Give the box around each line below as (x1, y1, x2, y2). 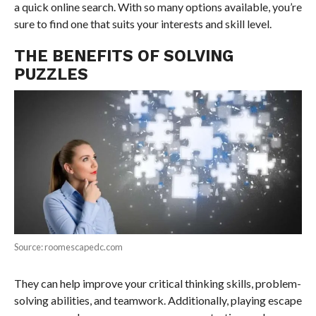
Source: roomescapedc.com (13, 241, 123, 253)
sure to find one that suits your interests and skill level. (13, 16, 272, 30)
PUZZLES (13, 64, 88, 83)
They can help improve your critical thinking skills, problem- (13, 276, 301, 291)
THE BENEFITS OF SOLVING (13, 46, 233, 65)
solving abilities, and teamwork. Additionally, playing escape (13, 293, 302, 308)
